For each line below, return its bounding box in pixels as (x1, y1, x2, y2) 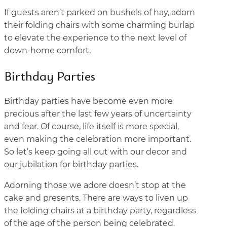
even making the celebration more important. (4, 135, 191, 143)
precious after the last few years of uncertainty (4, 109, 192, 118)
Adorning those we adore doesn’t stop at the (4, 181, 186, 190)
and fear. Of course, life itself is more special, (4, 122, 179, 131)
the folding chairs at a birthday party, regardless (4, 206, 196, 215)
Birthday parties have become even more (4, 97, 173, 105)
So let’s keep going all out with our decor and (4, 147, 187, 156)
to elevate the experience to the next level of (4, 33, 186, 42)
